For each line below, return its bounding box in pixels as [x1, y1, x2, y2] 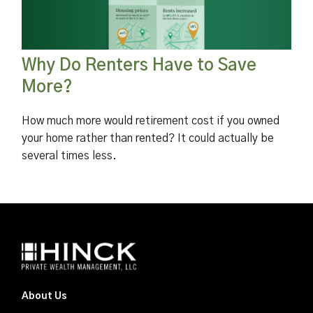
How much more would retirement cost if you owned [22, 115, 280, 127]
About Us [22, 291, 68, 302]
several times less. [22, 150, 117, 162]
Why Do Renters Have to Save [22, 57, 257, 75]
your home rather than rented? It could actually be [22, 133, 275, 145]
